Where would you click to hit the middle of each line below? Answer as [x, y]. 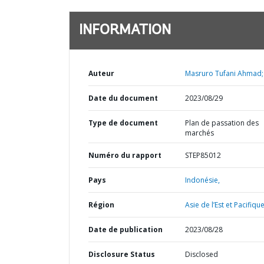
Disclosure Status [122, 254]
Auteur [101, 73]
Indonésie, [202, 180]
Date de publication [126, 230]
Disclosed [201, 254]
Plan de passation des [222, 123]
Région [101, 205]
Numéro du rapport [125, 155]
